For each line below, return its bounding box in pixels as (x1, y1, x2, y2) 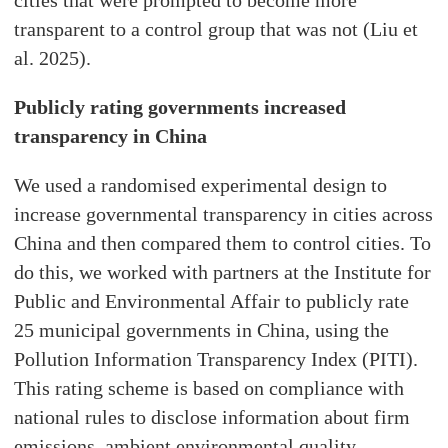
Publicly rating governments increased (14, 96, 347, 119)
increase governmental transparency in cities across (14, 203, 434, 226)
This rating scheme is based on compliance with (14, 377, 405, 400)
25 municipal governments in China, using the (14, 319, 390, 342)
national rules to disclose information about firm (14, 406, 411, 429)
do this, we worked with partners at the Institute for (14, 261, 432, 284)
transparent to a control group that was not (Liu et (14, 18, 419, 41)
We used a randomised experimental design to (14, 174, 388, 197)
